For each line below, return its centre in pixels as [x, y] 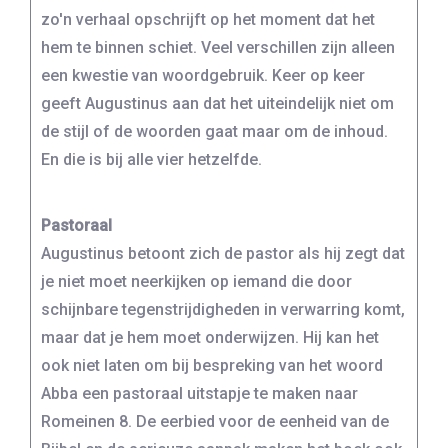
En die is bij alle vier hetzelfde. [151, 159]
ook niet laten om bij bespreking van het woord [212, 365]
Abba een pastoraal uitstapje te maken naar [199, 393]
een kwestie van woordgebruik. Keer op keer [203, 75]
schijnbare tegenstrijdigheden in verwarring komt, [223, 309]
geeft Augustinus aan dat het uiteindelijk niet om [217, 103]
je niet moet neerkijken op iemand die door [196, 281]
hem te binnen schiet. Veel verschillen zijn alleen [218, 47]
